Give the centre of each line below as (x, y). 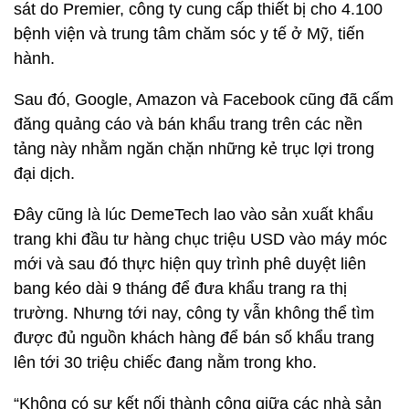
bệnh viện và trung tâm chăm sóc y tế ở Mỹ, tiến (189, 34)
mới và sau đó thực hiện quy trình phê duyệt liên (190, 264)
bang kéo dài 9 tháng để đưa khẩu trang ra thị (180, 288)
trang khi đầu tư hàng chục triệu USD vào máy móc (200, 239)
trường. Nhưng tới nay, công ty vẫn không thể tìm (194, 313)
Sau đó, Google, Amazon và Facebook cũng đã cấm (204, 100)
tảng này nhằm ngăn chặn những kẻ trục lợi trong (194, 149)
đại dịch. (44, 173)
